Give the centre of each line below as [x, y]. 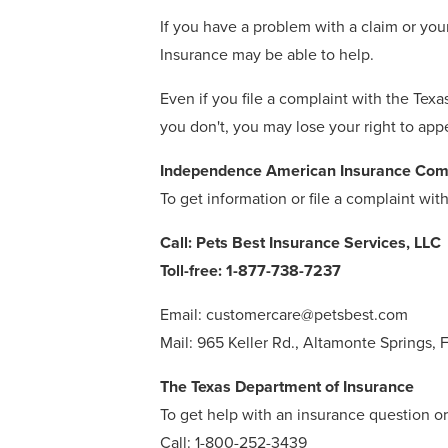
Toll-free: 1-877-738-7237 [250, 271]
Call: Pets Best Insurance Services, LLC [300, 243]
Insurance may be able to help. [267, 55]
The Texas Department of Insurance [287, 387]
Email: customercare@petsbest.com [284, 315]
